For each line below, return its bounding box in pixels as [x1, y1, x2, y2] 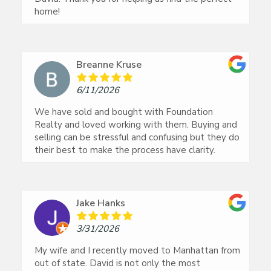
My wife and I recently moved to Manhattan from [34, 244, 240, 257]
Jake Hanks [76, 197, 125, 211]
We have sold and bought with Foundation [34, 106, 213, 119]
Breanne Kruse [76, 58, 142, 72]
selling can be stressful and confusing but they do [34, 131, 240, 144]
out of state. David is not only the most [34, 257, 200, 270]
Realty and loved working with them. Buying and [34, 119, 237, 131]
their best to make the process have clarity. [34, 144, 215, 157]
